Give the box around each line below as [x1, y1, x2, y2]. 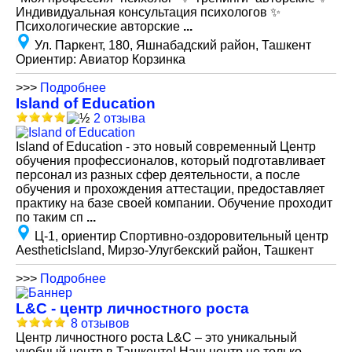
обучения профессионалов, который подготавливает [16, 154, 325, 167]
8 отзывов [71, 317, 130, 330]
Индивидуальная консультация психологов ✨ [16, 5, 280, 19]
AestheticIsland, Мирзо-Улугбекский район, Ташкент [16, 244, 313, 257]
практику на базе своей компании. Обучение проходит [16, 196, 332, 210]
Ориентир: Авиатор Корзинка [16, 53, 185, 66]
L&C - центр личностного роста [16, 300, 249, 317]
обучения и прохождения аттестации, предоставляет [16, 182, 324, 196]
